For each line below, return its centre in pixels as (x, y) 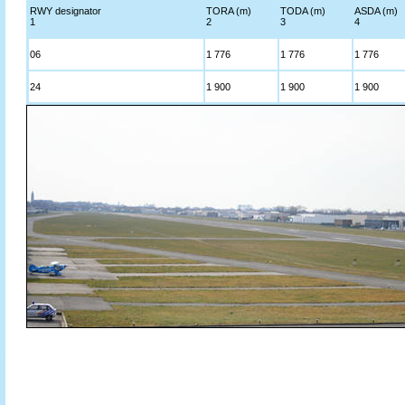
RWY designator (66, 11)
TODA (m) (303, 11)
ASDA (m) (376, 11)
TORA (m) (229, 11)
